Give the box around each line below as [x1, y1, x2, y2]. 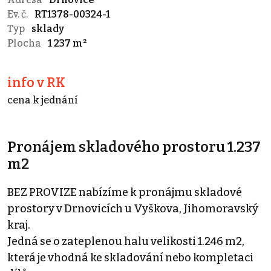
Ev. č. [7, 8, 30, 21]
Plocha [7, 38, 43, 50]
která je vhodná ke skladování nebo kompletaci [7, 251, 253, 265]
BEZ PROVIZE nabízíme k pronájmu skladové [7, 186, 242, 200]
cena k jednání [7, 94, 78, 106]
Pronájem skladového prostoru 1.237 [7, 139, 261, 156]
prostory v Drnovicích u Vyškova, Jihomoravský [7, 202, 258, 216]
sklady [31, 23, 64, 35]
